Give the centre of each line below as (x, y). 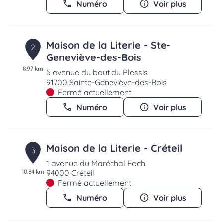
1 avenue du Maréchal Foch (95, 163)
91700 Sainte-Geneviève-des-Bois (106, 82)
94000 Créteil (70, 173)
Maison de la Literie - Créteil (114, 148)
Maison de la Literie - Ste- (108, 45)
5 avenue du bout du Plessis (97, 72)
